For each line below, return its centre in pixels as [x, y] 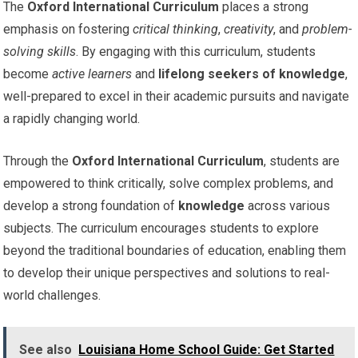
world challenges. [52, 295]
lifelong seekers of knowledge [252, 74]
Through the [38, 161]
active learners [92, 74]
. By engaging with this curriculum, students [196, 52]
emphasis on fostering [68, 29]
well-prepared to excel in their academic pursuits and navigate [177, 96]
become [28, 74]
